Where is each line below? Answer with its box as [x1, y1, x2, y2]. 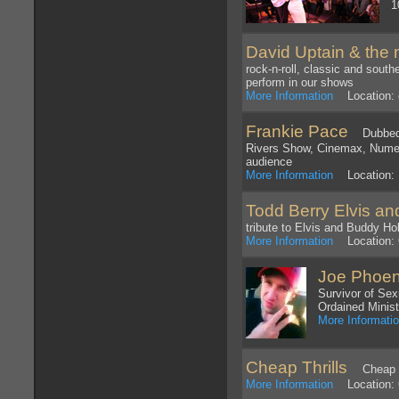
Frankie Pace [246, 122, 348, 142]
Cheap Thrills [246, 358, 352, 378]
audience [246, 155, 292, 169]
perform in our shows [246, 76, 354, 90]
